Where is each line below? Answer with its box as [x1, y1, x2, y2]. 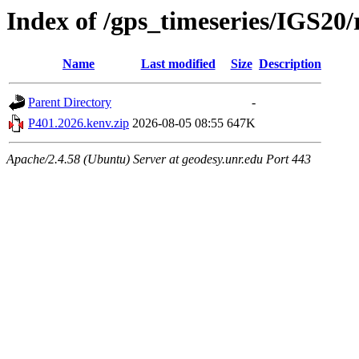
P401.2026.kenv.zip [28, 116, 129, 131]
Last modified [140, 57, 216, 71]
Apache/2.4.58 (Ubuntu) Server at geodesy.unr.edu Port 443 [6, 152, 311, 167]
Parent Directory [28, 95, 111, 110]
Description [259, 57, 321, 71]
